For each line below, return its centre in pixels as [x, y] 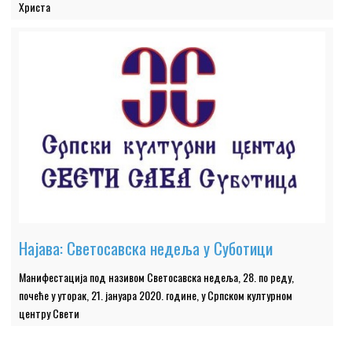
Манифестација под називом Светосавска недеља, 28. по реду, [157, 277]
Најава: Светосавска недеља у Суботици [146, 247]
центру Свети [49, 313]
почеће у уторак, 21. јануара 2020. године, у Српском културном [156, 295]
